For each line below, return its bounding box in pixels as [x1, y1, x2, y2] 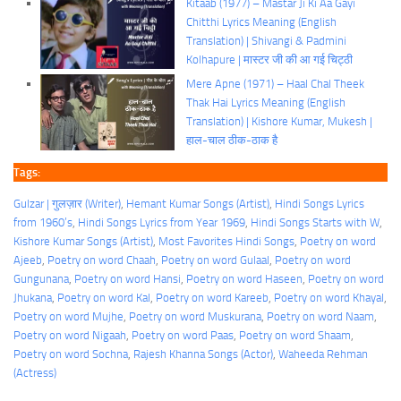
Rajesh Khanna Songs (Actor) [133, 346, 273, 361]
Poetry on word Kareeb [156, 290, 269, 304]
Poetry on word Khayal [274, 290, 384, 304]
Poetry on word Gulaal [161, 252, 269, 267]
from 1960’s [13, 215, 73, 229]
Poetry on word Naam [267, 309, 374, 323]
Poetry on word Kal [57, 290, 150, 304]
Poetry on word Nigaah [13, 328, 126, 342]
